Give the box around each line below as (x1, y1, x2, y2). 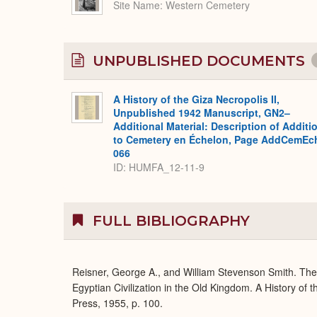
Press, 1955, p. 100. (72, 296, 163, 310)
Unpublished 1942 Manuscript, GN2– (113, 105, 290, 120)
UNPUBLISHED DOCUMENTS (88, 52, 309, 69)
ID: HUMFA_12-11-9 (113, 160, 204, 175)
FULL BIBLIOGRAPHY (88, 212, 250, 229)
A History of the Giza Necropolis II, (113, 92, 279, 106)
